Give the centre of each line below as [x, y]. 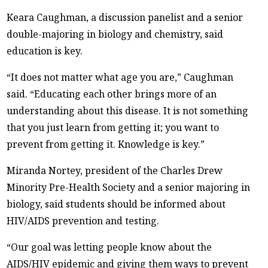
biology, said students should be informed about [116, 204]
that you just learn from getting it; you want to [113, 127]
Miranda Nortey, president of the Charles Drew [115, 170]
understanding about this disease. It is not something [128, 110]
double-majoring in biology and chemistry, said [115, 34]
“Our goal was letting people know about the [109, 247]
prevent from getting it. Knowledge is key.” [106, 144]
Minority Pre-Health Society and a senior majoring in [129, 187]
